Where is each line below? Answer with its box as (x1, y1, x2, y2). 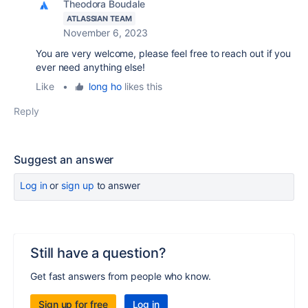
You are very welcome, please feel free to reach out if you (36, 47, 291, 59)
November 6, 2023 (63, 27, 148, 38)
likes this (121, 80, 162, 92)
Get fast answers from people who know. (30, 270, 211, 282)
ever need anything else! (36, 61, 145, 73)
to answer (93, 179, 140, 191)
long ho (89, 80, 122, 92)
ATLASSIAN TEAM (67, 14, 132, 23)
